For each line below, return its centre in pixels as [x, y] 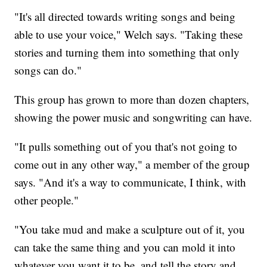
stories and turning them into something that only [127, 52]
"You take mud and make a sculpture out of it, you [130, 229]
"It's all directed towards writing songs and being [125, 17]
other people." [47, 200]
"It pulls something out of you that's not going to [126, 147]
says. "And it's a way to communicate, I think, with [131, 182]
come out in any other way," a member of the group [132, 164]
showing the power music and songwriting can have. [133, 117]
